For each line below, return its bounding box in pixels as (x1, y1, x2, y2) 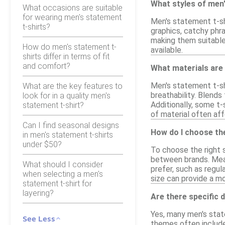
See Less (23, 213, 55, 223)
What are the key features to (23, 81, 123, 91)
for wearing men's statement (23, 12, 122, 22)
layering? (23, 188, 54, 198)
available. (151, 45, 183, 55)
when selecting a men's (23, 169, 103, 179)
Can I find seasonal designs (23, 120, 119, 130)
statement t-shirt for (23, 178, 92, 188)
